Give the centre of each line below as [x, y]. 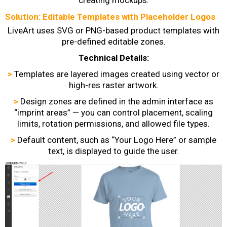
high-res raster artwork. [113, 85]
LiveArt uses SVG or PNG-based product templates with [113, 30]
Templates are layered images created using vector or [117, 74]
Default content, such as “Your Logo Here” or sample [117, 140]
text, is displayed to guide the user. [113, 151]
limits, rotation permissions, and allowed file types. [113, 123]
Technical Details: [113, 58]
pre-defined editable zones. [113, 41]
